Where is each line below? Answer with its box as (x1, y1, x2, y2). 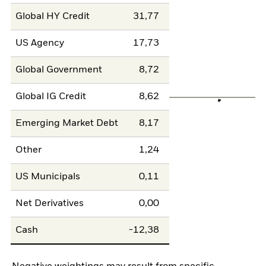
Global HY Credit (15, 11, 90, 21)
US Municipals (15, 172, 81, 182)
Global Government (15, 65, 103, 75)
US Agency (15, 38, 65, 48)
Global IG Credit (15, 91, 87, 102)
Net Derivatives (15, 198, 84, 208)
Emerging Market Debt (15, 118, 119, 128)
